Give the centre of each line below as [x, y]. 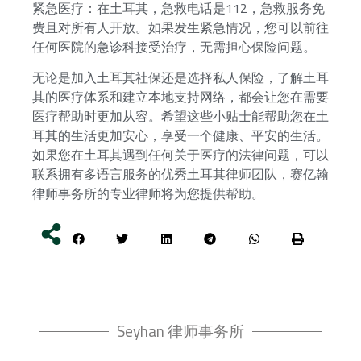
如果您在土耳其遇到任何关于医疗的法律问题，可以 [180, 155]
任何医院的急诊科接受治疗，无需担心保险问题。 [174, 46]
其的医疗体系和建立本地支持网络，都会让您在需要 [180, 97]
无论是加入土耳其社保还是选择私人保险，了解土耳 [180, 78]
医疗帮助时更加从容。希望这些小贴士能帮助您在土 [180, 116]
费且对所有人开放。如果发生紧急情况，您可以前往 [180, 27]
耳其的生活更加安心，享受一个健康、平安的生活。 [180, 136]
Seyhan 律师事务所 [180, 331]
